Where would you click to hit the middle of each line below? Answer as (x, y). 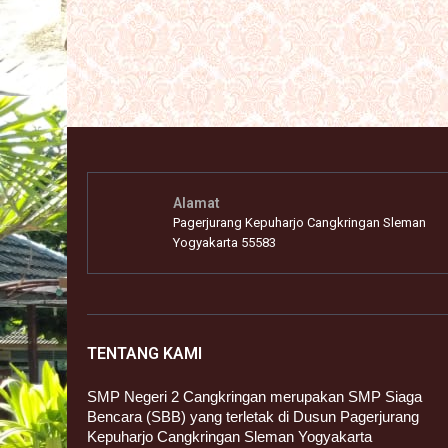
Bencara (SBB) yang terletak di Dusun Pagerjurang (253, 417)
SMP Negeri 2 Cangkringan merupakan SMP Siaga (254, 397)
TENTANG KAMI (144, 354)
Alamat (196, 203)
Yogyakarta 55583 (224, 243)
